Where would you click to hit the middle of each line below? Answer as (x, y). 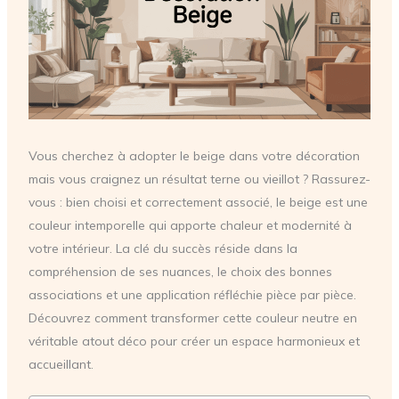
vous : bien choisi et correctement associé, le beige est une (198, 202)
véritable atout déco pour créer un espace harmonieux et (194, 341)
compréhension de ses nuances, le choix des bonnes (180, 271)
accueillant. (61, 364)
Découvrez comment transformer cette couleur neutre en (192, 318)
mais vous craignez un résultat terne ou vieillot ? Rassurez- (199, 179)
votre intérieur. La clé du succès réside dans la (163, 248)
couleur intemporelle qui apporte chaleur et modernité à (190, 225)
